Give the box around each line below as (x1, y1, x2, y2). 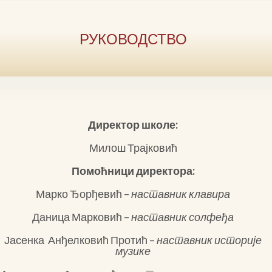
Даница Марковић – (32, 210, 132, 223)
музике (115, 244, 151, 257)
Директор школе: (88, 118, 178, 131)
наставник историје (157, 233, 262, 246)
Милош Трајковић (89, 141, 177, 154)
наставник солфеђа (131, 210, 234, 223)
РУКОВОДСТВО (79, 30, 187, 47)
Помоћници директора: (71, 164, 195, 177)
